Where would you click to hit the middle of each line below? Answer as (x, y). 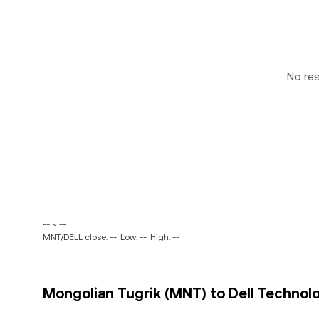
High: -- (165, 237)
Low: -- (134, 237)
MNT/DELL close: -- (80, 237)
